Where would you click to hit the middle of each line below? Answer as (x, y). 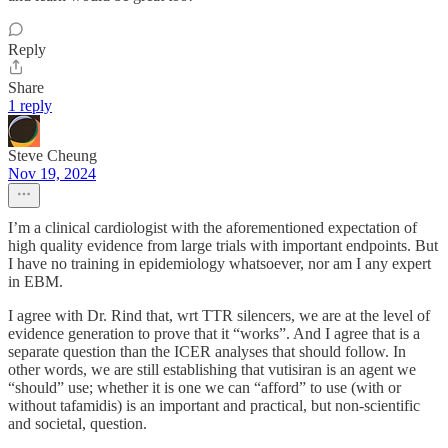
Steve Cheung (52, 156)
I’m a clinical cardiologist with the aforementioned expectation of (212, 228)
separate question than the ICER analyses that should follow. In (207, 352)
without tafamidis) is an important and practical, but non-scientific (214, 406)
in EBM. (35, 282)
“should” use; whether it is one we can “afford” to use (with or (204, 388)
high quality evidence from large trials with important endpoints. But (223, 246)
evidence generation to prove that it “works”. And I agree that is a (214, 334)
